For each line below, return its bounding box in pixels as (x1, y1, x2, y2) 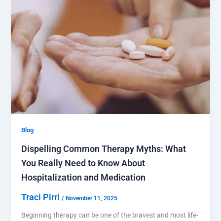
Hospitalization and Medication (21, 172, 146, 183)
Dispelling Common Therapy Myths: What (21, 144, 186, 154)
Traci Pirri (21, 192, 62, 203)
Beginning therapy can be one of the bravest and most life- (21, 211, 198, 220)
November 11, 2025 (65, 195, 117, 202)
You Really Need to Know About (21, 158, 145, 169)
